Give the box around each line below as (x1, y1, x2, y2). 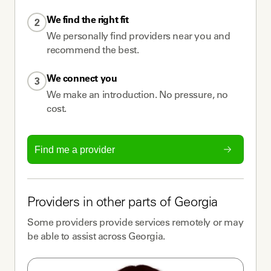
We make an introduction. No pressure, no (47, 88, 229, 100)
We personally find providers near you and (47, 30, 230, 42)
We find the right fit (47, 13, 129, 25)
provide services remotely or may (97, 216, 244, 228)
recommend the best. (47, 44, 139, 56)
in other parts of (79, 197, 174, 210)
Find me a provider (34, 144, 116, 155)
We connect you (47, 72, 117, 84)
